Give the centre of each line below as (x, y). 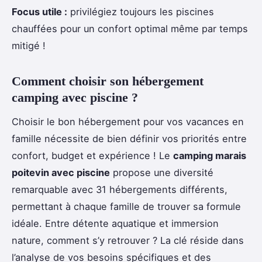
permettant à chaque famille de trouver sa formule (126, 207)
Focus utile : (39, 12)
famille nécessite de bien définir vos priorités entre (129, 139)
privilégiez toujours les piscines (141, 12)
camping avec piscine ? (75, 98)
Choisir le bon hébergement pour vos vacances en (128, 122)
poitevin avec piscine (61, 173)
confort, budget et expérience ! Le (92, 156)
